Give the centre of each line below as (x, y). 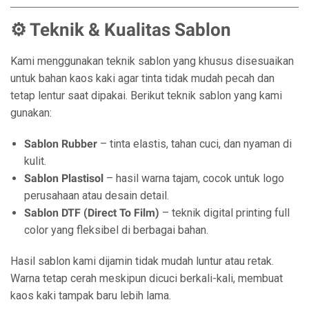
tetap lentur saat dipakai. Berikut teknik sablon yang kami (146, 96)
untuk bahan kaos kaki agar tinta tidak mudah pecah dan (142, 78)
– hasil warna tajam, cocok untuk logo (194, 178)
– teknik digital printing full (225, 213)
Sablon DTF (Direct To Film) (92, 213)
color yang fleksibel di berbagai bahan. (116, 230)
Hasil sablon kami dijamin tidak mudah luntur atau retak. (142, 261)
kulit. (35, 161)
